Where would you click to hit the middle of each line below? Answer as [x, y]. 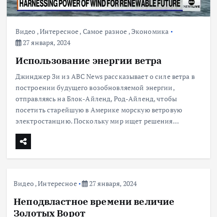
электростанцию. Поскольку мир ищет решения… [97, 121]
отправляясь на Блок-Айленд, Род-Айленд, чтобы [96, 99]
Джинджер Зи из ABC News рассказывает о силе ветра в [105, 77]
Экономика [150, 31]
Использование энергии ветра [89, 61]
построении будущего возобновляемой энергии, [95, 88]
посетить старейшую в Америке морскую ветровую [99, 110]
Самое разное [105, 31]
